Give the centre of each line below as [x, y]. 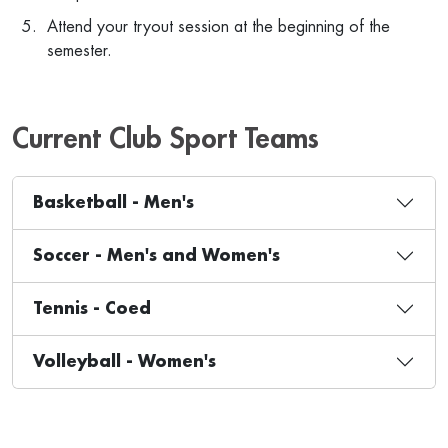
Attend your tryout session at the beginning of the [218, 27]
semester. [82, 51]
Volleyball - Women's [124, 361]
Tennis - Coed [92, 308]
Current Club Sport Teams [165, 139]
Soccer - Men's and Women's [156, 255]
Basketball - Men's [113, 202]
